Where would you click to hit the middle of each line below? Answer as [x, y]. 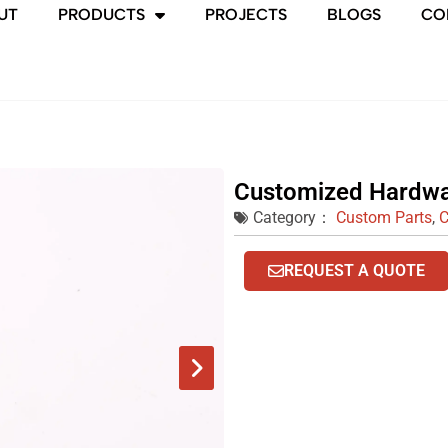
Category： [292, 218]
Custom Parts [384, 218]
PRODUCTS [102, 14]
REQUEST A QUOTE [354, 271]
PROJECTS [246, 14]
